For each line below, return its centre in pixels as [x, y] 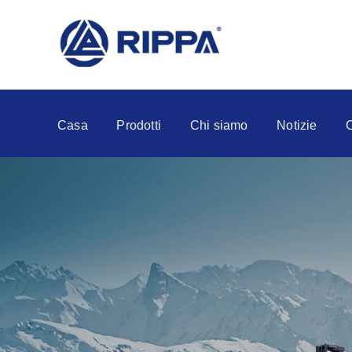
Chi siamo [219, 126]
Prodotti [139, 126]
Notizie [297, 126]
